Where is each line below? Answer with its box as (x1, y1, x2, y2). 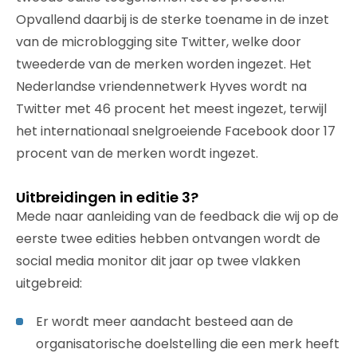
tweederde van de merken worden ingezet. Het (16, 55, 312, 73)
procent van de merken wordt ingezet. (16, 144, 258, 163)
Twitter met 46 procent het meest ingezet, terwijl (16, 100, 327, 118)
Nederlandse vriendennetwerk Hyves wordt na (16, 77, 307, 96)
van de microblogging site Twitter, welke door (16, 33, 301, 51)
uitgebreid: (16, 274, 82, 292)
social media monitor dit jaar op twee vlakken (16, 252, 300, 270)
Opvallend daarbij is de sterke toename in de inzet (16, 10, 329, 29)
